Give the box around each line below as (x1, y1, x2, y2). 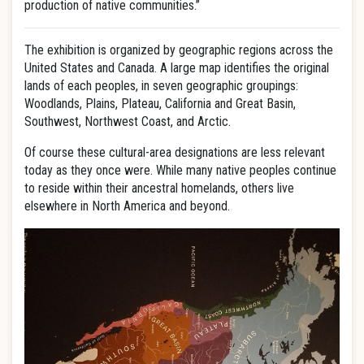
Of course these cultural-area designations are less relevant (24, 145, 325, 160)
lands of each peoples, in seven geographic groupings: (24, 78, 298, 93)
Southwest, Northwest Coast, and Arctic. (24, 114, 231, 129)
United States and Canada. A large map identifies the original (24, 60, 329, 76)
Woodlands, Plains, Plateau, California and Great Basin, (24, 96, 296, 111)
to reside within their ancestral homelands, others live (24, 180, 294, 196)
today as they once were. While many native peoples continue (24, 162, 336, 178)
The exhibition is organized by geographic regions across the (24, 42, 333, 58)
